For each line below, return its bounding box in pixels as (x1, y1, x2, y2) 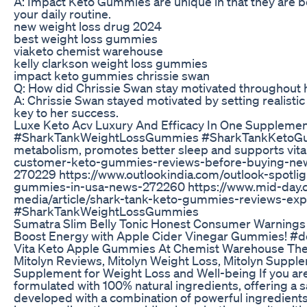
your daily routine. (14, 5, 111, 21)
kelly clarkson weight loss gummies (14, 55, 208, 71)
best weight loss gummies (14, 30, 158, 46)
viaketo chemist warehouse (14, 42, 163, 58)
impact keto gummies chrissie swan (14, 67, 210, 83)
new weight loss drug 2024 (14, 18, 162, 34)
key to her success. (14, 104, 119, 120)
